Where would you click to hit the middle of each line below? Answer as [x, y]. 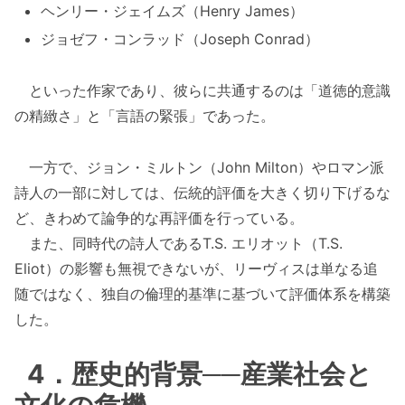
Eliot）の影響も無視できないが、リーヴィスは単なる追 [196, 269]
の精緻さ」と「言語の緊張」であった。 [145, 116]
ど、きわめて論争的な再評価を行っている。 [159, 218]
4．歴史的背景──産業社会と [200, 373]
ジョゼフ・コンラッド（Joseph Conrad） [180, 39]
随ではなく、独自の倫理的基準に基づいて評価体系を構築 [202, 294]
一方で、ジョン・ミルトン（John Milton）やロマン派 [199, 168]
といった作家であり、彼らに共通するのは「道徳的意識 [202, 91]
